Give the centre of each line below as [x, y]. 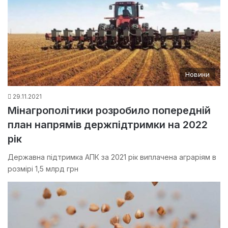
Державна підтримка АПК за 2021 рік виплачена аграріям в [112, 157]
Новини [197, 75]
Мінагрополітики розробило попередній [109, 111]
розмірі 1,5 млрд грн [43, 169]
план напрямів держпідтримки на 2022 [108, 125]
